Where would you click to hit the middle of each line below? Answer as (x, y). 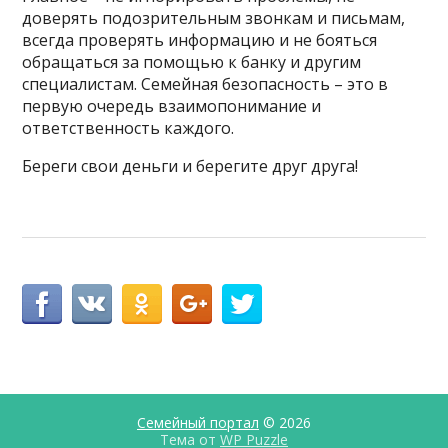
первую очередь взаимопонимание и (172, 105)
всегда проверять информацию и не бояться (200, 39)
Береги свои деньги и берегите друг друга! (190, 165)
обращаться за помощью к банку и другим (192, 61)
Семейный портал (198, 422)
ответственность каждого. (128, 127)
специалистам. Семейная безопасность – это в (205, 83)
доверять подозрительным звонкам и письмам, (214, 17)
